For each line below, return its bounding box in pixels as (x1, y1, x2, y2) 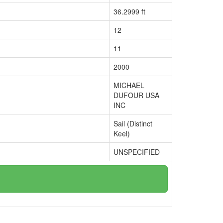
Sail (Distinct (113, 118, 152, 128)
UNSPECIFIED (113, 147, 160, 157)
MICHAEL (113, 80, 144, 90)
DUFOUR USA (113, 90, 159, 100)
